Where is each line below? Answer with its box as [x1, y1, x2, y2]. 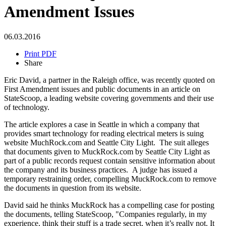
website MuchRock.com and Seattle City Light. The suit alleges [4, 138, 209, 147]
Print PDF [24, 49, 56, 58]
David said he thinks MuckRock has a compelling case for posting [4, 200, 214, 209]
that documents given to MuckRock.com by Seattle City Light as [4, 147, 210, 156]
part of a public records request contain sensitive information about [4, 156, 215, 165]
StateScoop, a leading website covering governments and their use [4, 93, 214, 102]
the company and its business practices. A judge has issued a [4, 165, 197, 174]
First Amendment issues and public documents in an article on [4, 84, 200, 93]
